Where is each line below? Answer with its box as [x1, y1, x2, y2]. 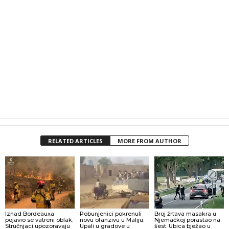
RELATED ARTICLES [48, 137, 103, 145]
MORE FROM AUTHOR [117, 137, 181, 145]
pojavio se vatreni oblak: [5, 216, 73, 223]
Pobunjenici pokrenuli [79, 210, 142, 217]
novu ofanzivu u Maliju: [79, 216, 144, 223]
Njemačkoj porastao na [154, 216, 220, 223]
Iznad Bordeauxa [5, 210, 54, 217]
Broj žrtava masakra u [154, 210, 216, 217]
